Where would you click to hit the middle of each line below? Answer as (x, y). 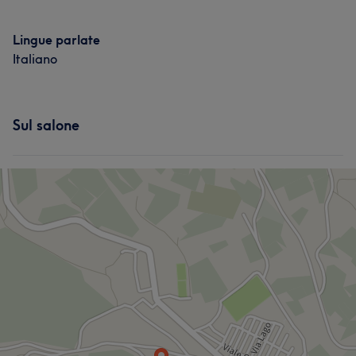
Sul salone (46, 125)
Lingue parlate (56, 40)
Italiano (35, 59)
